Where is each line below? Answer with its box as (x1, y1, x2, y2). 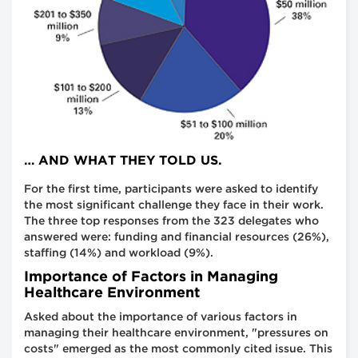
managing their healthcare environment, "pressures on (24, 328, 328, 338)
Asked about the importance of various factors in (24, 312, 297, 322)
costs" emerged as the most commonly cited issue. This (24, 344, 332, 354)
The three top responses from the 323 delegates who (24, 216, 319, 226)
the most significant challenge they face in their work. (24, 200, 324, 210)
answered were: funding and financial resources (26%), (24, 232, 329, 242)
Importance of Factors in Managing (24, 270, 278, 284)
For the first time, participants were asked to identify (24, 184, 318, 194)
